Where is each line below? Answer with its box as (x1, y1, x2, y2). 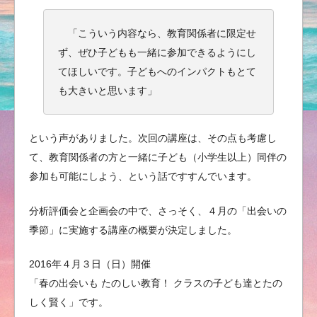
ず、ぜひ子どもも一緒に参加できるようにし (57, 46, 256, 58)
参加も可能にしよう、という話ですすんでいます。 (29, 171, 257, 183)
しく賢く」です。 (29, 296, 108, 308)
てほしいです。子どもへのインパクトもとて (57, 65, 256, 77)
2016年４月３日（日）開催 (29, 258, 151, 270)
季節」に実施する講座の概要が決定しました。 (29, 224, 237, 236)
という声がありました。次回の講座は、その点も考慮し (29, 132, 277, 144)
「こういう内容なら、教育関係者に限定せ (57, 27, 256, 39)
